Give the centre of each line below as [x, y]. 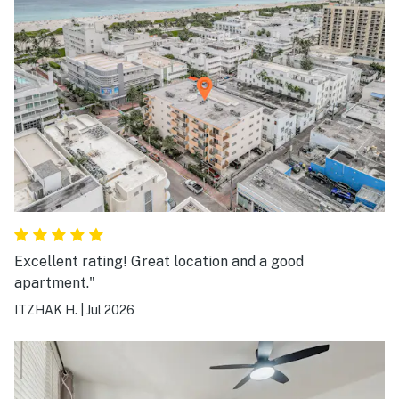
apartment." [55, 283]
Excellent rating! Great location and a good [159, 262]
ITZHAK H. [46, 310]
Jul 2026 [110, 310]
